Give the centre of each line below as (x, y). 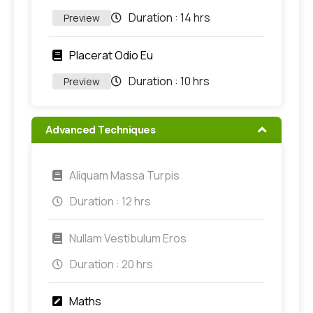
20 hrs (137, 264)
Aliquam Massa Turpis (124, 175)
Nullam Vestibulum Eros (128, 238)
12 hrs (136, 201)
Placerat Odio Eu (111, 55)
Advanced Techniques (101, 130)
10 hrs (195, 81)
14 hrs (195, 18)
